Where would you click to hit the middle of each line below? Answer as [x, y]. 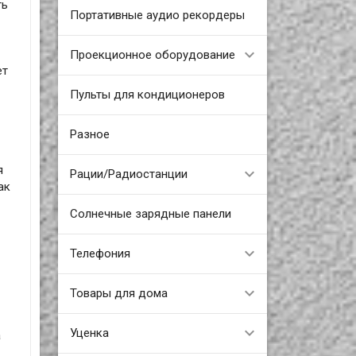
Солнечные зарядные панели [150, 213]
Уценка [89, 333]
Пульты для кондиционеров [147, 94]
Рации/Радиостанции [128, 174]
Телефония [100, 253]
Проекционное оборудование [152, 54]
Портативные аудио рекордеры [157, 15]
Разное [89, 134]
